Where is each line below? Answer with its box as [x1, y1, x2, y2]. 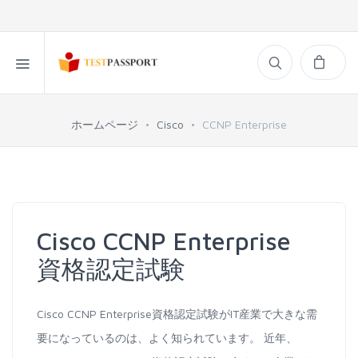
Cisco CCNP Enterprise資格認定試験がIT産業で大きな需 [37, 307, 317, 320]
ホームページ [71, 117, 138, 131]
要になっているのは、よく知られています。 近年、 [37, 331, 297, 344]
